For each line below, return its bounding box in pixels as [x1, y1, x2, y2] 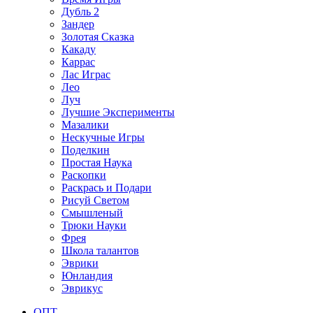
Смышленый [61, 207, 123, 219]
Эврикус [61, 282, 103, 295]
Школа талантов [61, 245, 139, 257]
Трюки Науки [61, 219, 126, 232]
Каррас [61, 56, 95, 68]
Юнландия [61, 270, 112, 282]
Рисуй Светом [61, 194, 129, 207]
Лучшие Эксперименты [61, 106, 175, 119]
